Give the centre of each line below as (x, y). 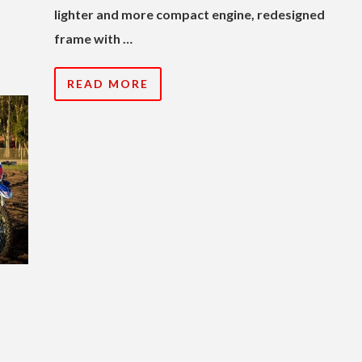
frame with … (93, 38)
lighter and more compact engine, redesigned (189, 14)
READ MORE (108, 83)
